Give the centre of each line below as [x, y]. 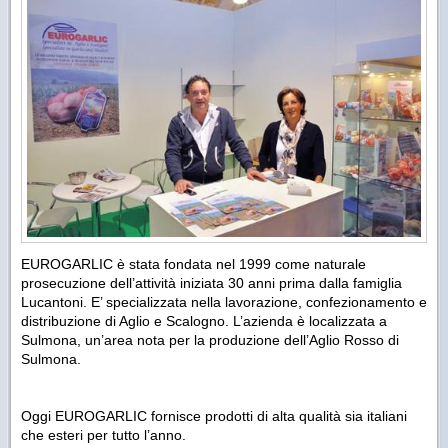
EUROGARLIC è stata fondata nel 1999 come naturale [193, 263]
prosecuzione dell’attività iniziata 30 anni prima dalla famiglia [211, 282]
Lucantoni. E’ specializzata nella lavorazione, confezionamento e [224, 301]
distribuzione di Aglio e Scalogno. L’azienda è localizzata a [204, 320]
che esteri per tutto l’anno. [103, 434]
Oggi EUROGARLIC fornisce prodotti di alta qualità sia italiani [214, 415]
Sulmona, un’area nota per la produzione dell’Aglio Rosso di [210, 339]
